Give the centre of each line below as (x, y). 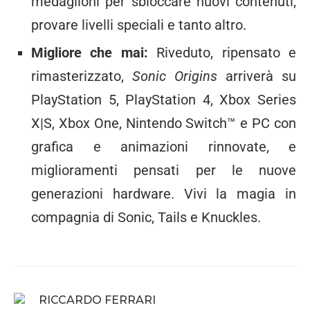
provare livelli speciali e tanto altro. (139, 25)
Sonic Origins (175, 76)
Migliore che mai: (94, 53)
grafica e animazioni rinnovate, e (164, 147)
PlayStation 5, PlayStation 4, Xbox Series (164, 100)
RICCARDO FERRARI (97, 300)
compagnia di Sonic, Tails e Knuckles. (146, 218)
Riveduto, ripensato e (227, 53)
